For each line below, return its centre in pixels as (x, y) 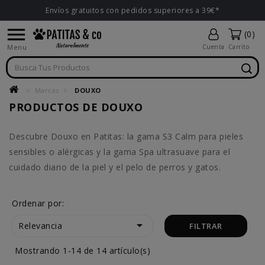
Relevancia (40, 226)
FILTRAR (206, 226)
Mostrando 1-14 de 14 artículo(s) (83, 251)
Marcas (47, 90)
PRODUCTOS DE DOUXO (76, 107)
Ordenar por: (38, 203)
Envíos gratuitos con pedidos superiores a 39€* (132, 10)
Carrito (238, 47)
